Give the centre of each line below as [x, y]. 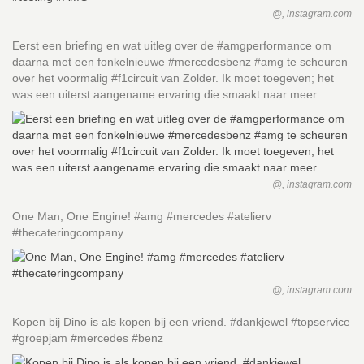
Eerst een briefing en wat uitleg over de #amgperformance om [172, 46]
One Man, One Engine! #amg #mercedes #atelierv [142, 217]
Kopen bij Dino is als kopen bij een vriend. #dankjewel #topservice [181, 322]
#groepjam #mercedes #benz [88, 338]
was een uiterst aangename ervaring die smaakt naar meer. [166, 95]
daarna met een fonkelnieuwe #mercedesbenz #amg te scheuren [180, 62]
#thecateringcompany [68, 233]
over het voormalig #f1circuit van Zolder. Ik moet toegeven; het [173, 78]
